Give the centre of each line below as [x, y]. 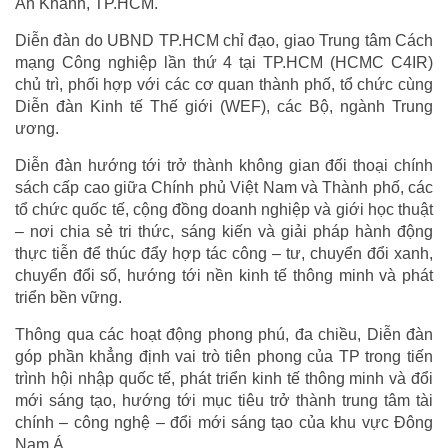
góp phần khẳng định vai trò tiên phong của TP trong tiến [224, 357]
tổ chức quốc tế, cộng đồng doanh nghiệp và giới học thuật [224, 210]
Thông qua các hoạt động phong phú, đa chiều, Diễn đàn [224, 335]
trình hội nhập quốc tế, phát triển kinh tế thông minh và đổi [224, 379]
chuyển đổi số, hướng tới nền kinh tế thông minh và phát [224, 276]
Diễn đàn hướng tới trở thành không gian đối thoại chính [224, 166]
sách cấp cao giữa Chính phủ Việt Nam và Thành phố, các [224, 188]
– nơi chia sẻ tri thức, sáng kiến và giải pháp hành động [224, 232]
